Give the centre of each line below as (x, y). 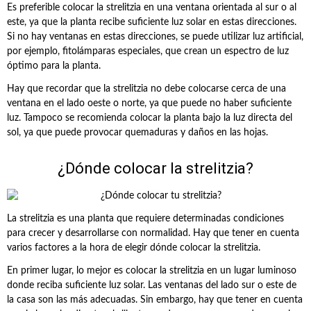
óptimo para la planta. (54, 66)
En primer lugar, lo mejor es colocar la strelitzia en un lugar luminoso (152, 271)
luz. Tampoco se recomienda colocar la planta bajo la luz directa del (150, 118)
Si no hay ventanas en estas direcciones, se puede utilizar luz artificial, (155, 37)
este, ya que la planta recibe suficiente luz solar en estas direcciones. (152, 22)
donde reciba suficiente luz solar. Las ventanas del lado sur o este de (152, 285)
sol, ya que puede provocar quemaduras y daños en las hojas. (137, 133)
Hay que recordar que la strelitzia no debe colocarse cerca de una (146, 89)
